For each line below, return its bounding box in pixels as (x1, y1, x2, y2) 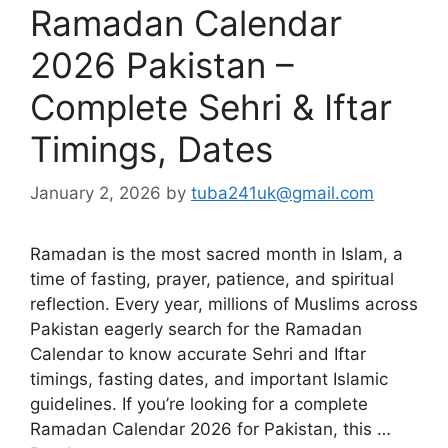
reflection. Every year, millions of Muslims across (30, 294, 418, 314)
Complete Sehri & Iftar (30, 85, 392, 128)
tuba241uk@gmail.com (191, 183, 374, 203)
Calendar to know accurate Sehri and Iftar (30, 344, 366, 364)
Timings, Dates (30, 127, 273, 170)
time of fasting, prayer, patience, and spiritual (30, 269, 394, 289)
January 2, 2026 (30, 183, 161, 203)
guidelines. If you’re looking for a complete (30, 394, 368, 414)
